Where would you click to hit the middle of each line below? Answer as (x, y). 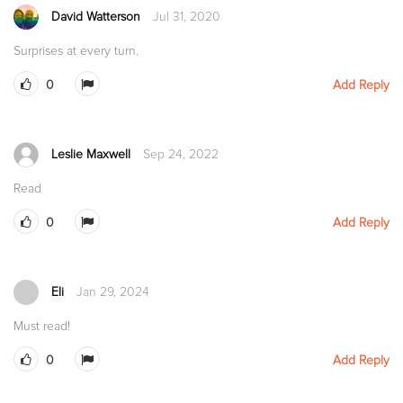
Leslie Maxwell (91, 155)
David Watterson (96, 17)
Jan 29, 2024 (113, 292)
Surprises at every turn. (76, 51)
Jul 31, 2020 (187, 17)
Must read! (42, 327)
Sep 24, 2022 (181, 155)
